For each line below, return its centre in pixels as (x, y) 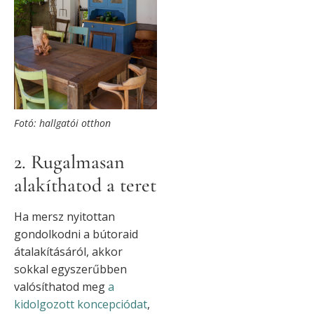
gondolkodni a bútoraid (76, 234)
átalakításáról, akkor (68, 251)
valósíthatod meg (61, 286)
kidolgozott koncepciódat (81, 304)
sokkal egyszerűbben (70, 269)
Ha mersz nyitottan (64, 216)
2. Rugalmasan (69, 162)
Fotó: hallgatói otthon (62, 123)
